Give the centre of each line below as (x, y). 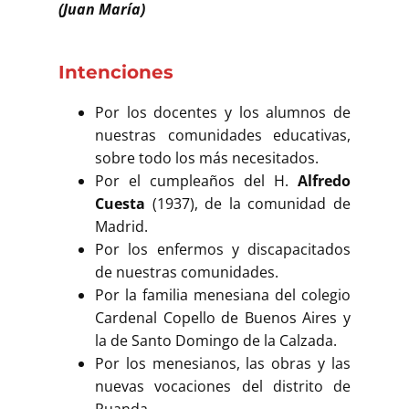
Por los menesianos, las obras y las (223, 363)
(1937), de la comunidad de (248, 203)
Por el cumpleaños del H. (196, 180)
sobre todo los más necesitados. (207, 157)
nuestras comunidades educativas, (223, 135)
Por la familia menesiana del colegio (223, 294)
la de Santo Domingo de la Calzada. (216, 340)
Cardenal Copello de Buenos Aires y (223, 317)
